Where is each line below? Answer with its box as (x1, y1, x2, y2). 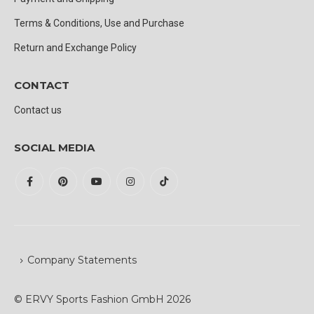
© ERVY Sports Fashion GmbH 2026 (14, 292, 191, 306)
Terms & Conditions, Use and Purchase (14, 18, 184, 29)
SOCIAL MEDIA (14, 141, 95, 154)
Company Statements (27, 254, 137, 266)
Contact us (14, 104, 62, 116)
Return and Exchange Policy (14, 42, 137, 53)
